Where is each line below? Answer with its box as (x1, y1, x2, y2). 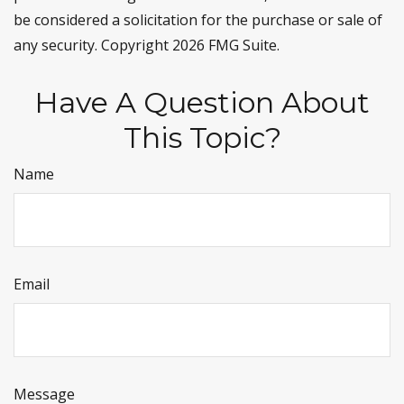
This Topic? (123, 120, 281, 155)
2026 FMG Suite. (172, 35, 280, 55)
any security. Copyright (14, 35, 172, 55)
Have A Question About (34, 85, 370, 120)
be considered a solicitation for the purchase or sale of (14, 10, 382, 30)
